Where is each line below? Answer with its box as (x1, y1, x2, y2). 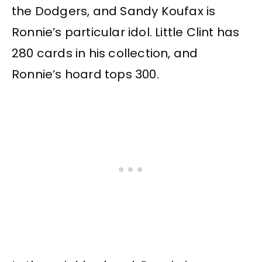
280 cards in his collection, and (12, 45, 198, 62)
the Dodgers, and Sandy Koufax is (12, 3, 216, 20)
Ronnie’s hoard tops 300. (12, 66, 159, 83)
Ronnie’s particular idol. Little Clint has (12, 24, 240, 41)
